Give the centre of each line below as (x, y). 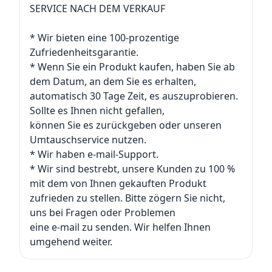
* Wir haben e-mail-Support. (94, 154)
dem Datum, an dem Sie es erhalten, (113, 81)
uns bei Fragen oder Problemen (103, 212)
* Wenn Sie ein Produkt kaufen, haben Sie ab (132, 67)
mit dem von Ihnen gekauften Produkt (118, 183)
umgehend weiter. (71, 242)
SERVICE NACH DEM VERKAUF (97, 8)
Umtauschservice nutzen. (88, 140)
